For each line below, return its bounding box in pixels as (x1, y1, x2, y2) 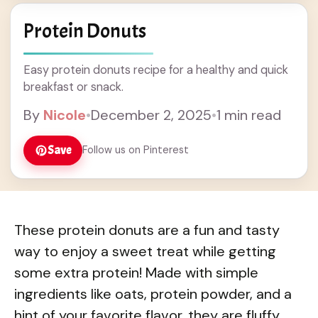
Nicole (43, 105, 86, 124)
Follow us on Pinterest (82, 143, 189, 156)
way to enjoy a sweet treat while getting (14, 242, 276, 261)
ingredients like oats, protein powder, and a (14, 285, 292, 304)
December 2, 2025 (91, 105, 212, 124)
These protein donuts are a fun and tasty (14, 221, 280, 240)
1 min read (216, 105, 281, 124)
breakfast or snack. (23, 79, 124, 94)
